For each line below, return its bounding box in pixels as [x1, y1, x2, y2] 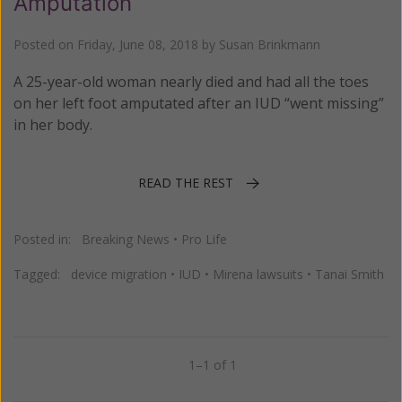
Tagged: [13, 265, 71, 283]
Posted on [13, 36, 77, 54]
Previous [38, 360, 92, 378]
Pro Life [181, 230, 227, 248]
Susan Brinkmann [219, 36, 320, 54]
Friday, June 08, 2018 [77, 36, 198, 54]
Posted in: [13, 230, 82, 248]
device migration [71, 265, 167, 283]
